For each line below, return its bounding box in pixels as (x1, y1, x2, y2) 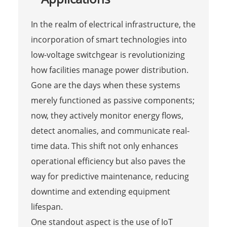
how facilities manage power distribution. (30, 64, 188, 75)
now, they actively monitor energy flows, (30, 109, 183, 121)
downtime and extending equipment (30, 185, 170, 197)
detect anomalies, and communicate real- (30, 125, 190, 136)
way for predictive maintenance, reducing (30, 170, 189, 182)
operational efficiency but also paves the (30, 155, 185, 167)
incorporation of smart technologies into (30, 33, 187, 45)
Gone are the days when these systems (30, 79, 180, 91)
